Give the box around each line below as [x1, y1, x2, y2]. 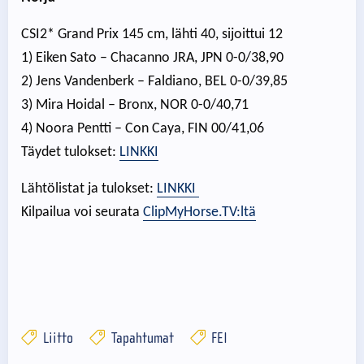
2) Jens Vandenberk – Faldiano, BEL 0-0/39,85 [21, 74, 288, 90]
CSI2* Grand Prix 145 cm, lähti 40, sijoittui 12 [21, 27, 283, 43]
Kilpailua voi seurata [21, 205, 143, 221]
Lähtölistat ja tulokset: [21, 181, 157, 197]
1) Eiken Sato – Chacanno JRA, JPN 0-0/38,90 [21, 50, 284, 67]
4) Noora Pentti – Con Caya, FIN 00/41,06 [21, 121, 264, 137]
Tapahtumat [107, 329, 174, 347]
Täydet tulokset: [21, 145, 119, 161]
